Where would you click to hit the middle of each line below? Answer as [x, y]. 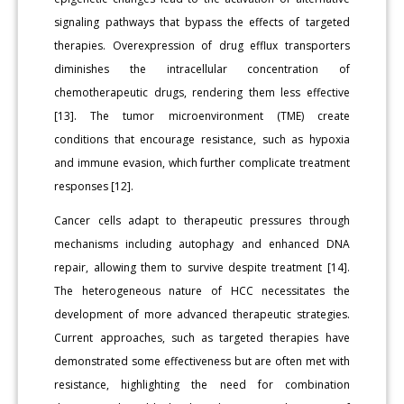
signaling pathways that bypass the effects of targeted [202, 22]
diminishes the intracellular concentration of [202, 69]
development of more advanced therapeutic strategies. [202, 314]
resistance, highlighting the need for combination [202, 384]
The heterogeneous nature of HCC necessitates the [202, 290]
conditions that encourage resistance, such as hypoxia [202, 139]
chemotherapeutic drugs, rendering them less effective [202, 92]
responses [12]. [94, 186]
